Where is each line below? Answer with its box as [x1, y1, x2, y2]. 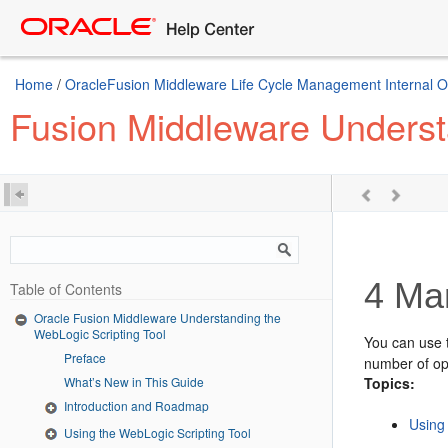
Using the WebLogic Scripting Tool [64, 423, 251, 441]
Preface [64, 348, 106, 366]
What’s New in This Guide [64, 372, 204, 390]
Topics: [364, 373, 416, 393]
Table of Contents [10, 279, 122, 299]
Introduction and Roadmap [64, 396, 209, 414]
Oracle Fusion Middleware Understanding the [34, 309, 281, 326]
